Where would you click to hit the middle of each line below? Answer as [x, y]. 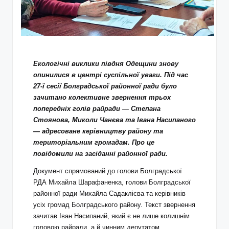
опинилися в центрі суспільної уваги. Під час [111, 75]
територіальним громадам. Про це [94, 142]
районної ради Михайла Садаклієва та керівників [109, 193]
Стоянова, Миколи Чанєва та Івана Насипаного [114, 120]
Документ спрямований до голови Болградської [108, 171]
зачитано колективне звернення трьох [102, 97]
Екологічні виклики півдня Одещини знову [106, 63]
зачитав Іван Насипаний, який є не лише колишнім [111, 216]
